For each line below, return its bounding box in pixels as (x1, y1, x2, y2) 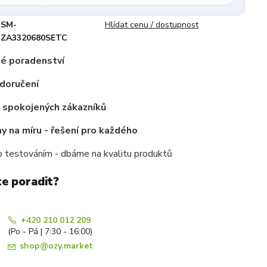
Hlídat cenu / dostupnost (105, 18, 198, 30)
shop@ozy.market (20, 240, 93, 252)
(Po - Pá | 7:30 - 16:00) (8, 225, 92, 237)
